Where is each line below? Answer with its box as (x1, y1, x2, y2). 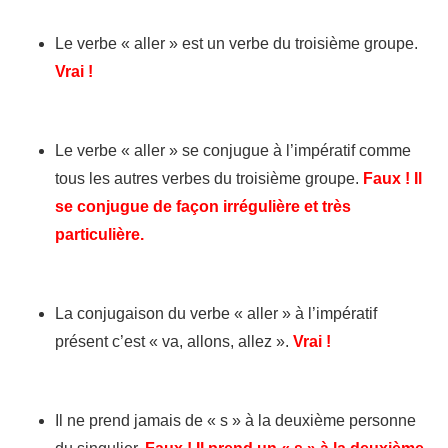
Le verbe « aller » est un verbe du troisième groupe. (55, 35, 418, 53)
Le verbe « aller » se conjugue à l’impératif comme (55, 142, 411, 160)
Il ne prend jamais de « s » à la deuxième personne (55, 412, 416, 430)
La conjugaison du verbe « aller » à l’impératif (55, 305, 377, 323)
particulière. (55, 226, 144, 244)
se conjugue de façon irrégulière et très (55, 198, 351, 216)
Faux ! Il (363, 170, 422, 188)
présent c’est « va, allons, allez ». (55, 333, 293, 351)
